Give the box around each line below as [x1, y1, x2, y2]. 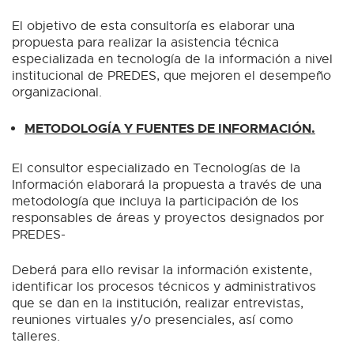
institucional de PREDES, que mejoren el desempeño [12, 67, 331, 84]
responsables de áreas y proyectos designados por [12, 209, 324, 226]
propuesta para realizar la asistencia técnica [12, 34, 279, 51]
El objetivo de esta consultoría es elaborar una [12, 17, 295, 34]
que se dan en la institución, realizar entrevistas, [12, 295, 303, 311]
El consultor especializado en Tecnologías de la [12, 160, 300, 176]
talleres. [12, 328, 60, 345]
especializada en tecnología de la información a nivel [12, 51, 333, 67]
